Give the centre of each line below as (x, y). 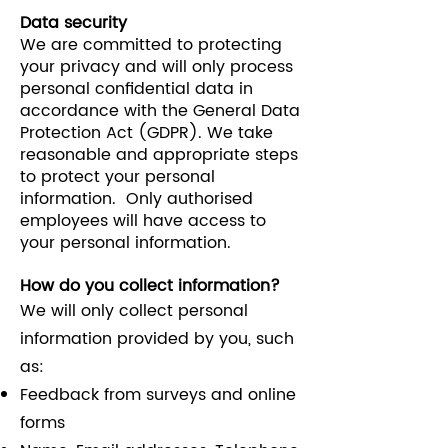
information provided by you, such (157, 339)
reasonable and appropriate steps (159, 155)
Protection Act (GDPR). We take (146, 133)
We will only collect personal (134, 311)
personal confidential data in (136, 89)
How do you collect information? (150, 286)
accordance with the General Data (160, 111)
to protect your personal (117, 177)
